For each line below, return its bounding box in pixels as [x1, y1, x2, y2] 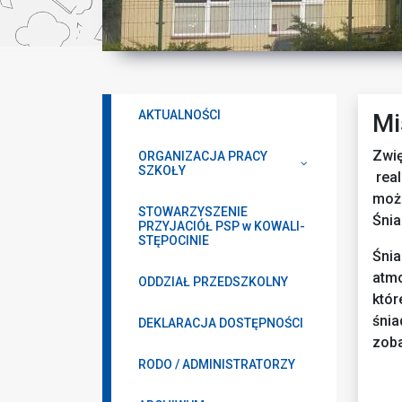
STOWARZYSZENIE [138, 204, 248, 219]
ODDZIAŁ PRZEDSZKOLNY [138, 274, 288, 289]
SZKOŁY [138, 162, 186, 178]
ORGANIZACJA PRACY [138, 148, 267, 163]
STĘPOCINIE [138, 232, 209, 248]
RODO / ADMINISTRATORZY [138, 356, 295, 371]
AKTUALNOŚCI [138, 107, 221, 122]
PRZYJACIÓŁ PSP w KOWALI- [138, 218, 305, 233]
